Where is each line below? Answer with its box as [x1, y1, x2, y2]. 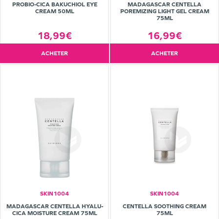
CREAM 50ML [35, 8, 74, 15]
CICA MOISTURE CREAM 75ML [12, 210, 97, 217]
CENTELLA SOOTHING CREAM [123, 203, 206, 210]
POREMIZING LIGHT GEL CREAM [120, 8, 209, 15]
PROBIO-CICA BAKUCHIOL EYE [12, 1, 97, 8]
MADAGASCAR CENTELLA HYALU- [6, 203, 103, 210]
